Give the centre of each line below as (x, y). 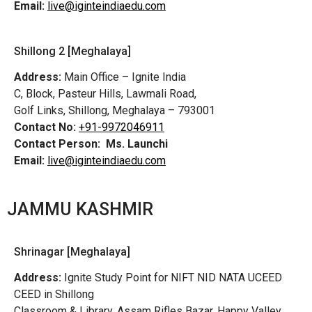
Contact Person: (57, 143)
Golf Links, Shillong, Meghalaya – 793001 (115, 110)
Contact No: (45, 127)
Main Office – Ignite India (125, 77)
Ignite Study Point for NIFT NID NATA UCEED (172, 277)
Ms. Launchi (138, 143)
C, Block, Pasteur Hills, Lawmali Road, (107, 93)
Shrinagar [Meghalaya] (72, 251)
